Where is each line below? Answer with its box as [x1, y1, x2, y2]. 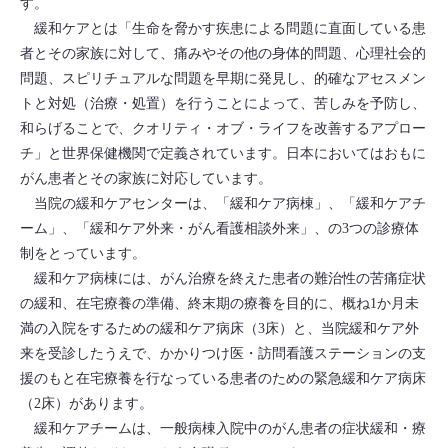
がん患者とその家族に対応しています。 [20, 170, 272, 186]
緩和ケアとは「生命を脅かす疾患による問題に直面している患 [20, 20, 426, 36]
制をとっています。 [20, 245, 146, 261]
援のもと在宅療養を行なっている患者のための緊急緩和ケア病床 [20, 370, 426, 386]
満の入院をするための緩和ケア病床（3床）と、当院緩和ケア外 [20, 320, 419, 336]
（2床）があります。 [20, 395, 153, 411]
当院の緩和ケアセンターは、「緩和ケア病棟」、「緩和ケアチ [20, 195, 426, 211]
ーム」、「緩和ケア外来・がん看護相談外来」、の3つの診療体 [20, 220, 419, 236]
